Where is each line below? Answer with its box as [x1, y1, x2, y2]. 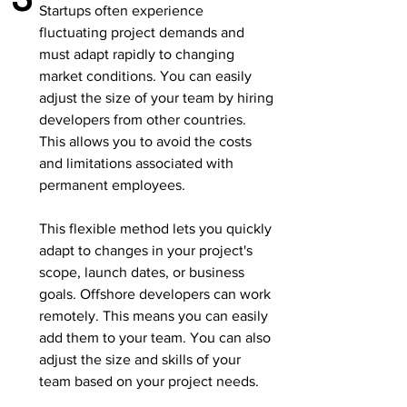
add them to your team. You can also [39, 330, 271, 345]
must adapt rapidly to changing [39, 46, 234, 62]
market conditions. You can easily [39, 68, 252, 84]
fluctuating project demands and [39, 25, 244, 40]
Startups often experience [39, 3, 203, 18]
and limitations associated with [39, 155, 233, 171]
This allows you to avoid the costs [39, 134, 252, 149]
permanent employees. [39, 177, 185, 193]
